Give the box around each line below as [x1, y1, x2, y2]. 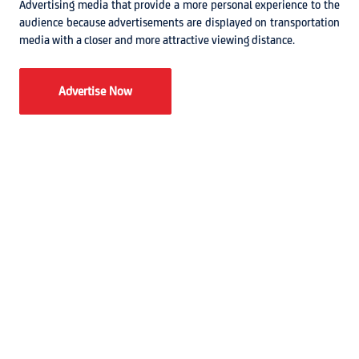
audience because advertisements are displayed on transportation [19, 16, 340, 29]
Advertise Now [58, 84, 132, 98]
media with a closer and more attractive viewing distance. [19, 34, 295, 46]
